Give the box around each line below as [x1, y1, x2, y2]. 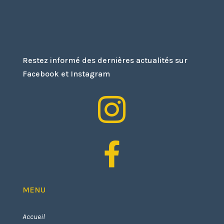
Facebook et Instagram [22, 68, 110, 78]
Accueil [22, 211, 45, 221]
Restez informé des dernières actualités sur [22, 55, 187, 65]
